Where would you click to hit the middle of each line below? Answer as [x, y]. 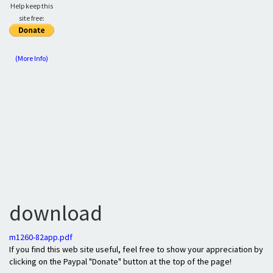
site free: [32, 18]
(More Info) [32, 58]
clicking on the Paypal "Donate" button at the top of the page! [120, 261]
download [56, 213]
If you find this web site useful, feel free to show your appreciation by [136, 249]
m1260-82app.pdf [41, 237]
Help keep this [32, 6]
